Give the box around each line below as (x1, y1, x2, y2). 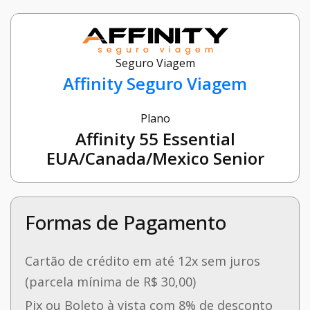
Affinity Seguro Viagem (63, 72, 247, 95)
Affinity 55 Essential (75, 127, 235, 151)
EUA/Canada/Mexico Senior (46, 147, 264, 170)
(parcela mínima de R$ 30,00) (25, 273, 196, 291)
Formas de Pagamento (25, 209, 226, 236)
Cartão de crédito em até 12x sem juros (25, 253, 260, 270)
